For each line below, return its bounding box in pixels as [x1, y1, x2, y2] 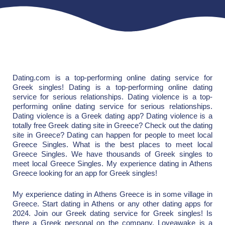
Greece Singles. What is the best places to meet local [13, 140, 212, 149]
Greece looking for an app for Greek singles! [13, 169, 157, 178]
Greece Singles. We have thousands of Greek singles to [13, 150, 212, 159]
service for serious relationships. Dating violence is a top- [13, 92, 212, 101]
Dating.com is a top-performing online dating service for [13, 73, 212, 82]
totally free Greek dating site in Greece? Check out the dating [13, 121, 212, 130]
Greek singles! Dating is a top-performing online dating [13, 83, 212, 92]
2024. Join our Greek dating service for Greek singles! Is [13, 208, 212, 217]
